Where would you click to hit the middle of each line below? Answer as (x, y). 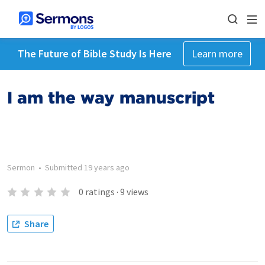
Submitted (64, 167)
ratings (100, 192)
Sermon (21, 167)
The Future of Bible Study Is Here (94, 54)
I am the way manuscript (111, 98)
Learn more (217, 54)
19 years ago (107, 167)
